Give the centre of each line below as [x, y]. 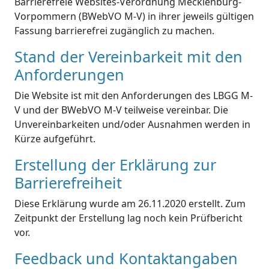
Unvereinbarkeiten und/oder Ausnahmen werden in [132, 124]
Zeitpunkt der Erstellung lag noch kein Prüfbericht [128, 218]
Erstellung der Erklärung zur [115, 165]
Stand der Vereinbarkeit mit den [128, 56]
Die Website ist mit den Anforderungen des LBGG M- [134, 95]
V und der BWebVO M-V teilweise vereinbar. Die [121, 110]
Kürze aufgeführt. [55, 139]
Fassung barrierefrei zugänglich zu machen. [114, 31]
